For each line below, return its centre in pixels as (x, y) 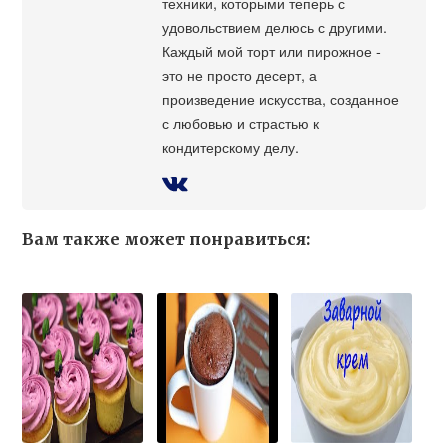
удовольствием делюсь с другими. (275, 27)
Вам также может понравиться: (166, 239)
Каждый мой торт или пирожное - (272, 51)
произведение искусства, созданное (281, 99)
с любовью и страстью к (241, 123)
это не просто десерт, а (240, 75)
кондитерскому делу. (231, 147)
